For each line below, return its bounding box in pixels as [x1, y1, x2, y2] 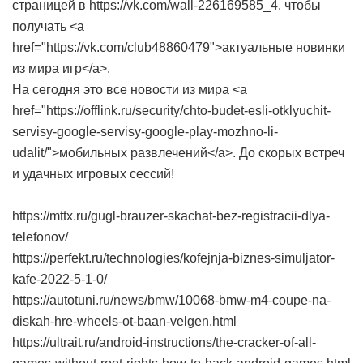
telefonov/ [12, 230, 68, 244]
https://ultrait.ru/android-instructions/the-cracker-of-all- [12, 335, 316, 349]
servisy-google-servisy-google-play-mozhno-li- [12, 125, 278, 139]
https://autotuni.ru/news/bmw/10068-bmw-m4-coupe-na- [12, 293, 331, 307]
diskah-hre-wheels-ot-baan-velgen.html [12, 314, 237, 328]
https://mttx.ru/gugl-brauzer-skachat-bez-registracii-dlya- [12, 209, 330, 223]
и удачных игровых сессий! [12, 167, 174, 181]
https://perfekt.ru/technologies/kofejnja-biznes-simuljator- [12, 251, 335, 265]
